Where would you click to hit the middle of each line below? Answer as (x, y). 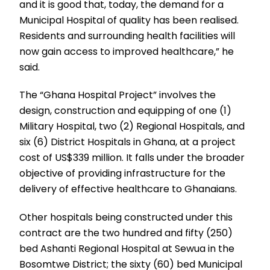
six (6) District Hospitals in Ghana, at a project (128, 142)
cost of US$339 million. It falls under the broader (132, 158)
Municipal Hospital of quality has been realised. (129, 20)
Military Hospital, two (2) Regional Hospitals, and (132, 127)
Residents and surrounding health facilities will (127, 36)
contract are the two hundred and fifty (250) (126, 233)
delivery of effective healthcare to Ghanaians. (128, 189)
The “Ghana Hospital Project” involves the (118, 95)
